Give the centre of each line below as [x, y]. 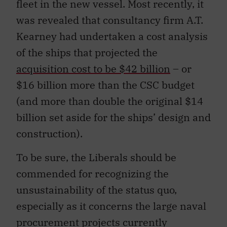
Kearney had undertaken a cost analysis [112, 36]
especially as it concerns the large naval [111, 206]
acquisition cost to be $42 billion [93, 69]
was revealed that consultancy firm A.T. [110, 20]
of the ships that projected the [87, 53]
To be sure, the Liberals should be [96, 157]
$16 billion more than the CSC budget [105, 85]
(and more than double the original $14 [110, 101]
